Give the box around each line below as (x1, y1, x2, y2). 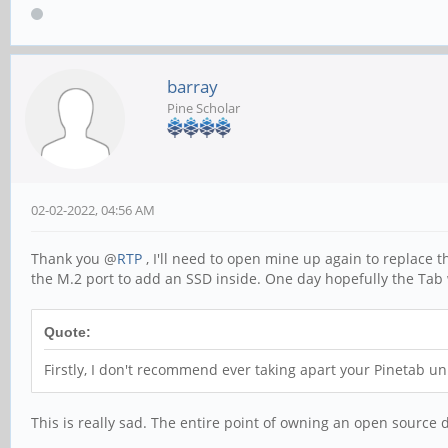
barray (167, 75, 218, 98)
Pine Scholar (167, 99, 240, 117)
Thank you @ (31, 249, 117, 268)
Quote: (44, 324, 91, 340)
